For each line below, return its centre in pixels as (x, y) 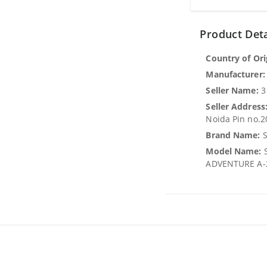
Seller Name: (232, 90)
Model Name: (234, 151)
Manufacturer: (235, 74)
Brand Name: (233, 135)
